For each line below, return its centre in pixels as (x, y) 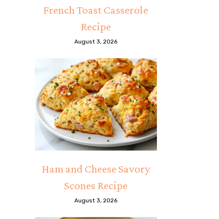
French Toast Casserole (96, 10)
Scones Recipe (96, 185)
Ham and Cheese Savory (96, 168)
